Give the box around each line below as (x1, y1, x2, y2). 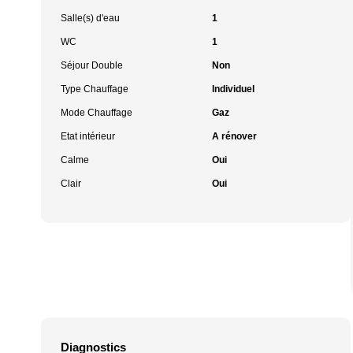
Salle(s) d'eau (61, 13, 120, 24)
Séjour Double (61, 60, 123, 71)
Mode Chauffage (61, 107, 132, 118)
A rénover (211, 131, 257, 142)
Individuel (211, 84, 255, 95)
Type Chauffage (61, 84, 128, 95)
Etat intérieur (61, 131, 115, 142)
